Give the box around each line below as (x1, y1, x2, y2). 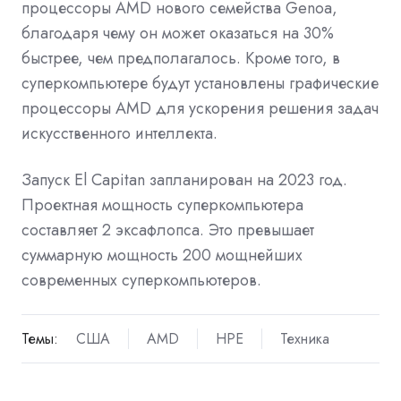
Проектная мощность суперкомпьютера (21, 192, 303, 217)
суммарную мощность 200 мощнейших (21, 243, 303, 267)
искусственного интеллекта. (21, 121, 218, 145)
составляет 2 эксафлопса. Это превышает (21, 218, 314, 242)
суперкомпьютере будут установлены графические (21, 71, 379, 95)
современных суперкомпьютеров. (21, 268, 261, 292)
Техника (279, 328, 329, 349)
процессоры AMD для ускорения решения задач (21, 96, 379, 120)
